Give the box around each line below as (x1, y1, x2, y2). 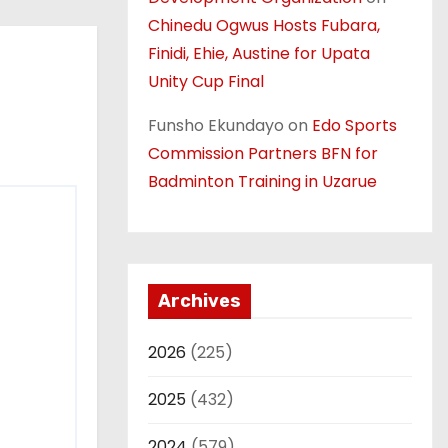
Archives (158, 290, 241, 312)
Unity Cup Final (148, 70, 264, 93)
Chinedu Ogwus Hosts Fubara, (148, 14, 380, 37)
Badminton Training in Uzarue (148, 170, 377, 193)
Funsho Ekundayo (148, 114, 284, 137)
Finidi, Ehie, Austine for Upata (148, 42, 370, 65)
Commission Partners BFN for (148, 142, 378, 165)
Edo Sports (312, 114, 397, 137)
